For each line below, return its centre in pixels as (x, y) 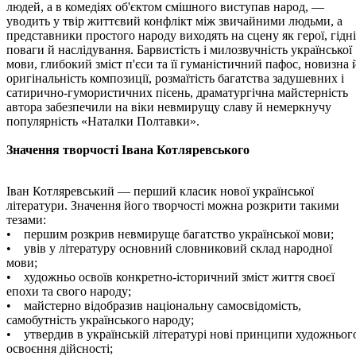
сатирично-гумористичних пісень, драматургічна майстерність (177, 92)
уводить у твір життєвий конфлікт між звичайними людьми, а (174, 21)
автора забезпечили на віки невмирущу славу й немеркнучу (169, 106)
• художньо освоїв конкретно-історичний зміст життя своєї (170, 277)
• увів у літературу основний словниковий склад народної (169, 248)
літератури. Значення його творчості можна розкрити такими (173, 205)
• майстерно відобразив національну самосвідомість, (154, 305)
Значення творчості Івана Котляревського (128, 149)
